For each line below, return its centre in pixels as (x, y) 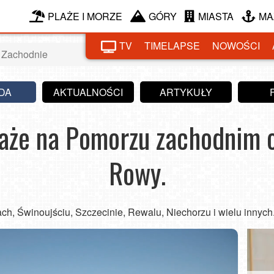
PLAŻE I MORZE (85, 16)
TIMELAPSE (172, 46)
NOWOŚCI (236, 46)
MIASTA (216, 16)
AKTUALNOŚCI (88, 92)
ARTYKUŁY (186, 92)
